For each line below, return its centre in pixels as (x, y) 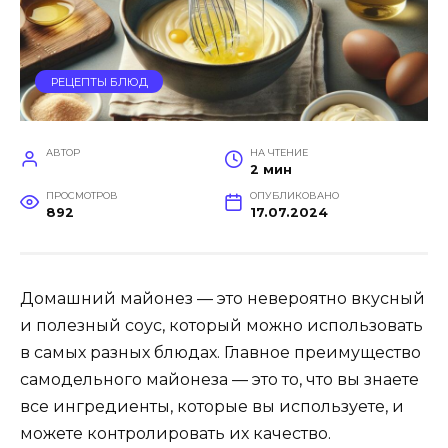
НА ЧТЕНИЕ (278, 153)
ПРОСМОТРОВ (81, 196)
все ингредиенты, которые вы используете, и (212, 407)
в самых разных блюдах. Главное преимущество (220, 353)
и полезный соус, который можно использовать (221, 326)
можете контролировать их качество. (175, 434)
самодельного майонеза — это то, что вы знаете (219, 380)
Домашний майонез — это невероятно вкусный (222, 299)
